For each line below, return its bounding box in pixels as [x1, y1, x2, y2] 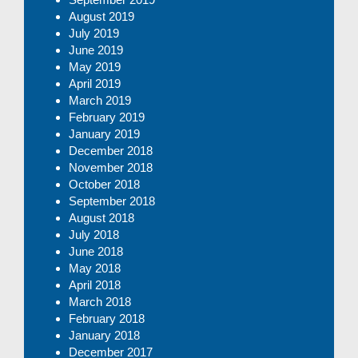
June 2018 [69, 244, 123, 258]
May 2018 [69, 261, 121, 275]
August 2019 [69, 9, 134, 23]
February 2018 [69, 311, 145, 325]
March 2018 [69, 294, 131, 308]
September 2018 [69, 193, 155, 208]
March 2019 [69, 93, 131, 107]
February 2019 [69, 109, 145, 124]
